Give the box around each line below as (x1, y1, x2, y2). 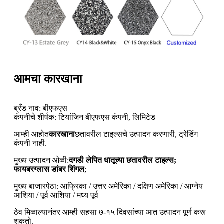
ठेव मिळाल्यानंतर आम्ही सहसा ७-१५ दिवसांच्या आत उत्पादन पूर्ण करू (14, 207, 206, 216)
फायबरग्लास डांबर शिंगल (14, 164, 84, 173)
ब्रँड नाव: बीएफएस (14, 103, 67, 112)
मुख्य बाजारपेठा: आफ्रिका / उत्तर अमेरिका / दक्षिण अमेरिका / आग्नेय (14, 181, 203, 190)
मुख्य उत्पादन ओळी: (14, 155, 69, 164)
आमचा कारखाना (14, 71, 82, 85)
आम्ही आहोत (14, 129, 49, 138)
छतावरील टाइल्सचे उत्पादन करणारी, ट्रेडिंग (75, 129, 198, 138)
